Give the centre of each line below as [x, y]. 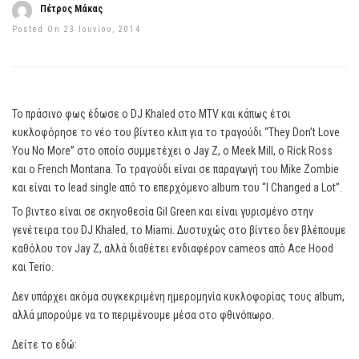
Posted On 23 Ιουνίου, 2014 [77, 29]
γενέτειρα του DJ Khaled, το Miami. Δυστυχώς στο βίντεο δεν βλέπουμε [179, 230]
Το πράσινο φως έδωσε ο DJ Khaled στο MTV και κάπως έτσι [151, 114]
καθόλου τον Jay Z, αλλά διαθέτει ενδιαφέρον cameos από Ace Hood [173, 248]
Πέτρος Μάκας [71, 9]
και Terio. [33, 267]
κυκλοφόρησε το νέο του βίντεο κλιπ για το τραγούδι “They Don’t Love [176, 132]
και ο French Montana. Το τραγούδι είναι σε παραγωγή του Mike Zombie [175, 169]
